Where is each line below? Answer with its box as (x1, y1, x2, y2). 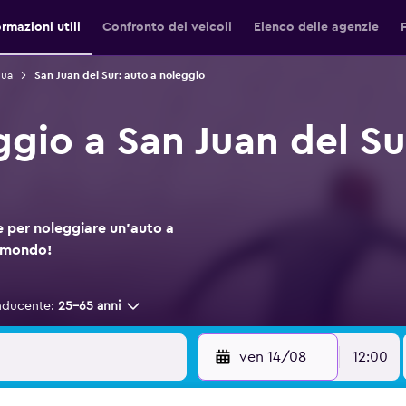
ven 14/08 (238, 350, 306, 364)
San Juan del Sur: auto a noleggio (34, 70, 205, 81)
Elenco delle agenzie (254, 21, 379, 34)
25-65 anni (58, 300, 121, 313)
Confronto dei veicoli (102, 21, 232, 34)
